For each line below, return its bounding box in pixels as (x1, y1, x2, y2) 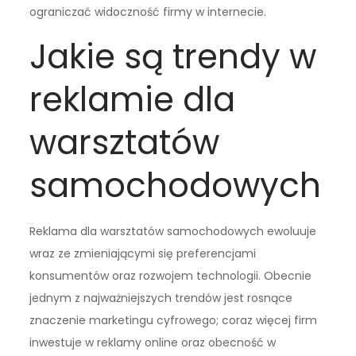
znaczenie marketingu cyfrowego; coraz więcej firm (29, 312, 318, 329)
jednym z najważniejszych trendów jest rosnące (29, 290, 293, 307)
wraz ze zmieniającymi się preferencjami (29, 246, 257, 262)
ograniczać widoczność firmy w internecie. (29, 4, 267, 21)
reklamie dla (29, 76, 236, 124)
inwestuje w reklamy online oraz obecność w (29, 335, 277, 351)
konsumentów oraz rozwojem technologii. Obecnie (29, 268, 312, 284)
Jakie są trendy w (29, 33, 317, 81)
